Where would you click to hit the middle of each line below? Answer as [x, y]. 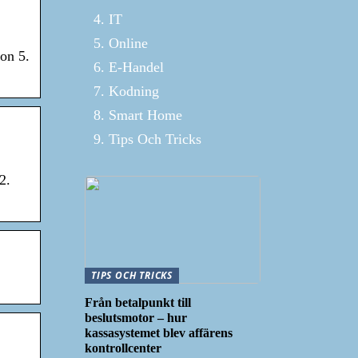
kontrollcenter [123, 348]
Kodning [134, 91]
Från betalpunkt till [138, 302]
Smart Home [145, 115]
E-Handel [136, 67]
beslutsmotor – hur [136, 317]
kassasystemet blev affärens [159, 332]
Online [128, 43]
